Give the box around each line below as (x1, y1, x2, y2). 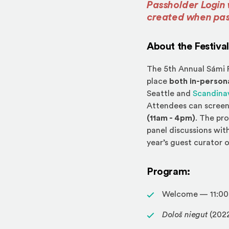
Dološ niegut (162, 211, 210, 219)
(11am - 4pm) (147, 114, 195, 122)
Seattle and (147, 89, 193, 98)
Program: (147, 167, 193, 177)
